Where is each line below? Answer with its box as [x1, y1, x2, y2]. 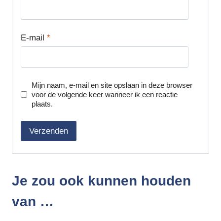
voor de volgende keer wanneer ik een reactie [32, 90, 178, 99]
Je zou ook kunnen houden [12, 173, 191, 189]
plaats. [32, 99, 53, 108]
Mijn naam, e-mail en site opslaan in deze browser [32, 80, 193, 89]
